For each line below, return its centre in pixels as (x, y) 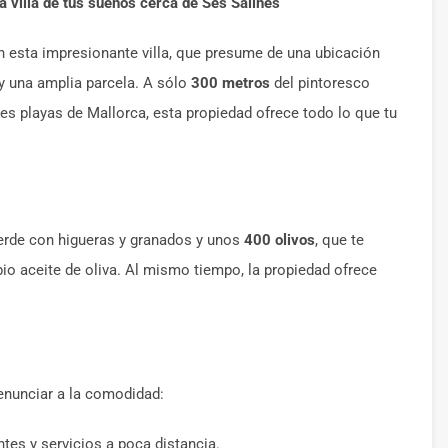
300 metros (230, 83)
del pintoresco (320, 83)
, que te (339, 240)
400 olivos (279, 240)
